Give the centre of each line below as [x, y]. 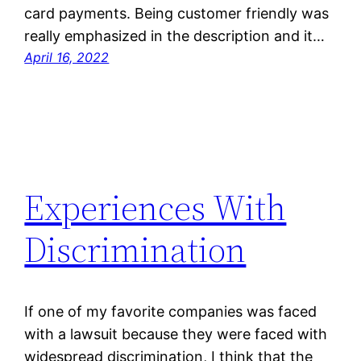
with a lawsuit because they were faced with [176, 334]
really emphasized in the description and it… [175, 35]
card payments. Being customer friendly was [177, 13]
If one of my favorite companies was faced [171, 311]
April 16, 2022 [67, 57]
